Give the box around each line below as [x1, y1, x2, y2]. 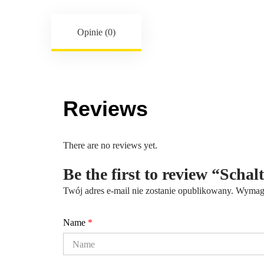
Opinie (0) [77, 27, 115, 38]
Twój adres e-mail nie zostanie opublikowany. [63, 186, 233, 196]
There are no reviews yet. [63, 140, 157, 151]
